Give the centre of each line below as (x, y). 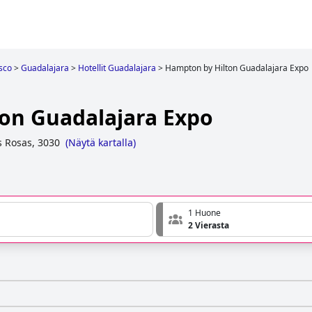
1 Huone (204, 213)
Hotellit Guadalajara (117, 68)
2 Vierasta (209, 226)
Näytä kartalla (101, 143)
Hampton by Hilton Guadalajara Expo (237, 68)
